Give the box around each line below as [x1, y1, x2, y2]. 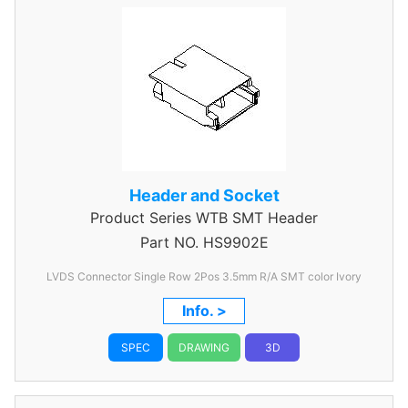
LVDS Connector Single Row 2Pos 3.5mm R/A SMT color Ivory [336, 270, 362, 283]
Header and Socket [128, 186, 280, 205]
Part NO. [139, 233, 199, 251]
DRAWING [178, 341, 229, 354]
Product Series [90, 209, 191, 227]
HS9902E [198, 233, 269, 251]
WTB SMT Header [191, 209, 318, 227]
